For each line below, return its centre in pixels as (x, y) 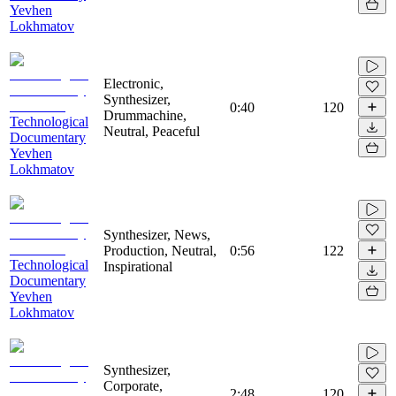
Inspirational (138, 266)
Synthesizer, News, (157, 234)
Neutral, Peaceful (152, 131)
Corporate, (133, 385)
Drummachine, (145, 115)
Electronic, (133, 83)
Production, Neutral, (160, 250)
